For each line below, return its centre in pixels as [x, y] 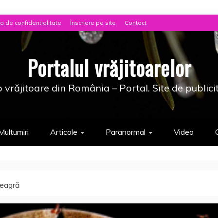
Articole [64, 132]
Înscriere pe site [93, 23]
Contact [136, 23]
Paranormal [126, 132]
